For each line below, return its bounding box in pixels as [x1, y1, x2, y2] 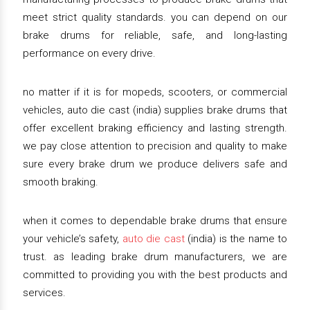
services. [23, 286, 66, 300]
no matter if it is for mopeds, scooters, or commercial [23, 86, 287, 99]
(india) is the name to [184, 232, 287, 246]
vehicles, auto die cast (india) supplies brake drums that [23, 104, 287, 117]
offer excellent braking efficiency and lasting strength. [23, 122, 287, 135]
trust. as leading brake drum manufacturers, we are [23, 250, 287, 264]
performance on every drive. [23, 47, 156, 60]
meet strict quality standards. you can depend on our [23, 11, 287, 24]
